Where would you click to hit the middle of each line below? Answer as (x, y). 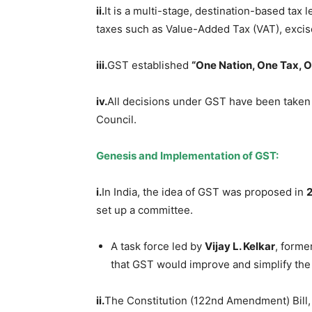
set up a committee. (145, 210)
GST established (149, 65)
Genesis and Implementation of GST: (187, 155)
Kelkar (259, 246)
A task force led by (158, 246)
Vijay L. (224, 246)
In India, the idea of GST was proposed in (204, 192)
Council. (116, 119)
